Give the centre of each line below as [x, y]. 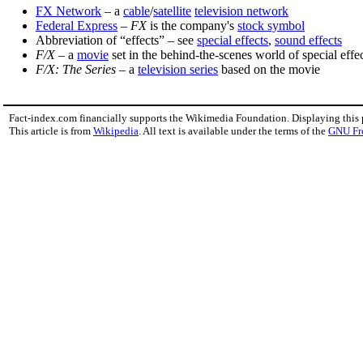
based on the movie [269, 69]
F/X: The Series [76, 69]
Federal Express [77, 25]
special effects [233, 40]
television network [241, 11]
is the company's [192, 25]
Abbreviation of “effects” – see [116, 40]
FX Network [68, 11]
